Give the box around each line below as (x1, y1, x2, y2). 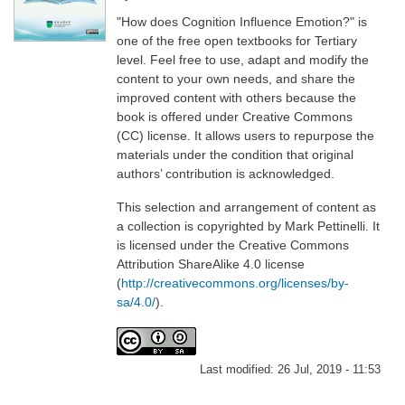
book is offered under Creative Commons (116, 108, 353, 124)
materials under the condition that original (116, 146, 353, 162)
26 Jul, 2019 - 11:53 (278, 363, 381, 377)
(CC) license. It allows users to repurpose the (116, 127, 374, 143)
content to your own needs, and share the (116, 71, 355, 86)
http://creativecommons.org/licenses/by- (120, 276, 349, 291)
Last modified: (200, 363, 278, 377)
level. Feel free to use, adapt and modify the (116, 52, 369, 67)
